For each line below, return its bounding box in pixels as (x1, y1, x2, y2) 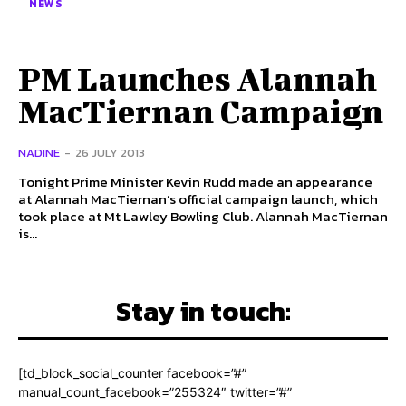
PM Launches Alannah (18, 59, 377, 98)
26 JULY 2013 (75, 144, 145, 162)
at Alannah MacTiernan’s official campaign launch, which (18, 188, 378, 210)
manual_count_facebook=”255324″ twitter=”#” (18, 384, 292, 401)
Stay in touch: (115, 291, 291, 333)
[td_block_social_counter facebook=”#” (18, 365, 246, 382)
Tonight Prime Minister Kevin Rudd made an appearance (18, 171, 372, 193)
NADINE (18, 144, 60, 162)
